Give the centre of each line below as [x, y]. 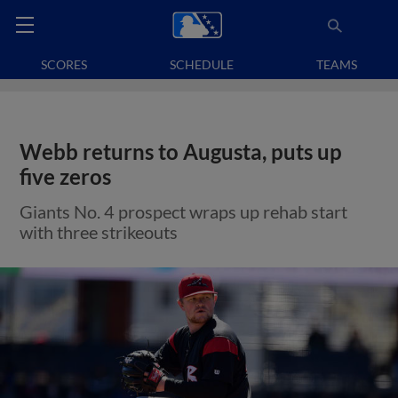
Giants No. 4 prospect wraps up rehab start [184, 211]
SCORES [64, 64]
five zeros [66, 177]
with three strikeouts [99, 232]
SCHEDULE [202, 64]
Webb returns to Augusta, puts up [181, 152]
